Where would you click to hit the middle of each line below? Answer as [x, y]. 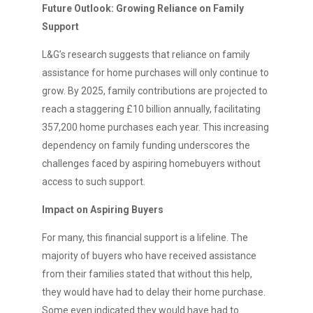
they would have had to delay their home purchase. [154, 292]
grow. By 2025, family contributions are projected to [155, 91]
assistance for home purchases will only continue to [155, 73]
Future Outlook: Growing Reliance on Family [143, 8]
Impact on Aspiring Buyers [103, 210]
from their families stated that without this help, [147, 274]
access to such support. [94, 182]
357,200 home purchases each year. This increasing [155, 127]
